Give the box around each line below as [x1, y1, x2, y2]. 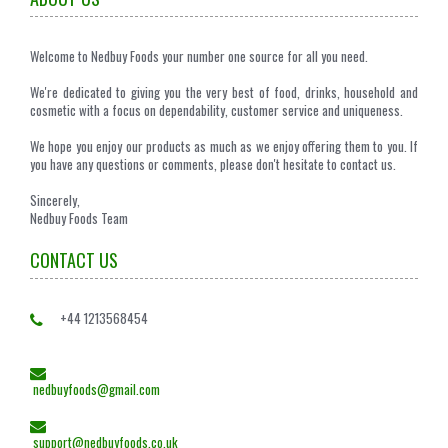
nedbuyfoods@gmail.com [30, 379, 160, 399]
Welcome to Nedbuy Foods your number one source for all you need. [30, 46, 368, 66]
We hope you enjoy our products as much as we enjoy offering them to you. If [30, 136, 418, 156]
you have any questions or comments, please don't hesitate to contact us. [30, 154, 396, 174]
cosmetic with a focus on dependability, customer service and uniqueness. [30, 100, 403, 120]
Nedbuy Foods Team [30, 208, 128, 228]
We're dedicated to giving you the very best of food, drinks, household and [30, 82, 418, 102]
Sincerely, [30, 190, 80, 210]
